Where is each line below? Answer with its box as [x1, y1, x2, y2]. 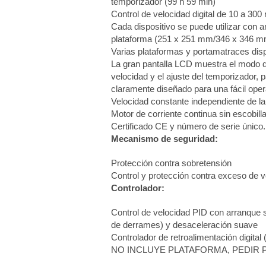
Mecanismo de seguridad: [111, 134, 218, 144]
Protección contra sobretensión [111, 158, 232, 169]
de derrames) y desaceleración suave [111, 220, 258, 230]
